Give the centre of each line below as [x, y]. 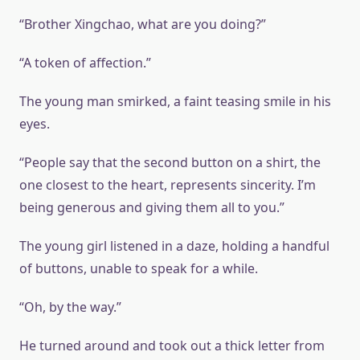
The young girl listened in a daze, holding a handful [174, 246]
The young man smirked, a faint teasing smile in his [175, 101]
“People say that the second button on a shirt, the [170, 162]
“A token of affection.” [85, 63]
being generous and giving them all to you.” [152, 207]
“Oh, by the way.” [70, 307]
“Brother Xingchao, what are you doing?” [143, 24]
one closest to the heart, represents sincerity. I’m [168, 185]
